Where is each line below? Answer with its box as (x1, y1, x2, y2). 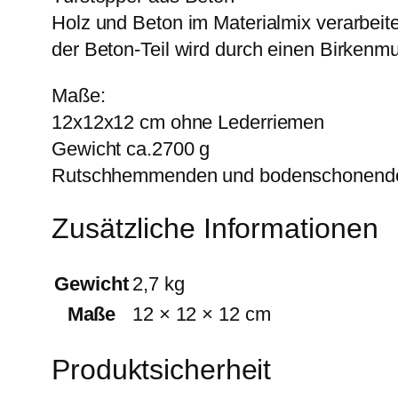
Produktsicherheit (52, 354, 272, 386)
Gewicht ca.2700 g (52, 137, 211, 160)
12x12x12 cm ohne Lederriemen (52, 110, 325, 133)
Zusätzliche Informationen (52, 212, 378, 245)
